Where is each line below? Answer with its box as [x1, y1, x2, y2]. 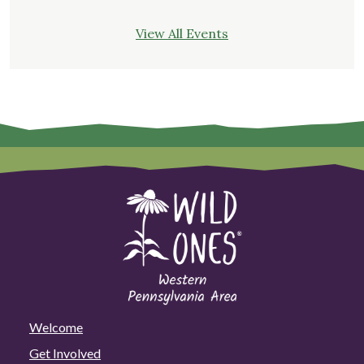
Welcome [29, 318, 83, 335]
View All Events [136, 25, 228, 42]
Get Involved [29, 344, 101, 361]
